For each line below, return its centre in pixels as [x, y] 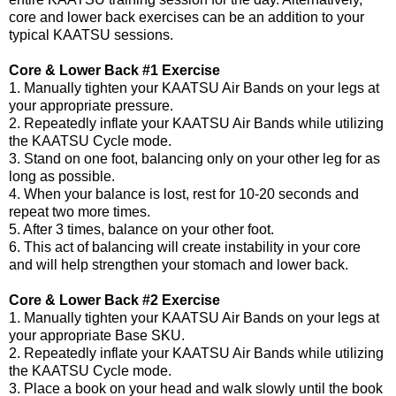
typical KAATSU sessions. [91, 34]
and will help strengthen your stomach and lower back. [179, 264]
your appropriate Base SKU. [97, 335]
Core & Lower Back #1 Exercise [114, 70]
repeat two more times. [80, 211]
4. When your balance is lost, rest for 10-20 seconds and [184, 194]
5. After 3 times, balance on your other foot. [141, 229]
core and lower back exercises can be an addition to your [187, 17]
